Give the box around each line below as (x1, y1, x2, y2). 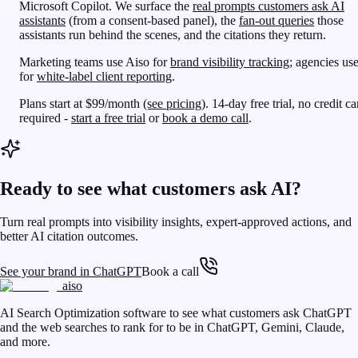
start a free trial (71, 110, 145, 125)
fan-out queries (239, 13, 314, 27)
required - (19, 110, 68, 125)
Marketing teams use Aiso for (19, 54, 167, 69)
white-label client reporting (37, 69, 172, 83)
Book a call (141, 265, 199, 279)
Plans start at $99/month (19, 96, 140, 110)
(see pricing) (143, 96, 205, 110)
